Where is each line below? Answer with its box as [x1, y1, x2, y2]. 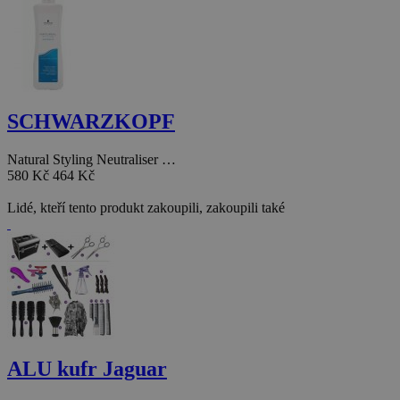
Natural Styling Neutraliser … [7, 152, 176, 168]
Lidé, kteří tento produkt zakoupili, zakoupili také [7, 200, 285, 216]
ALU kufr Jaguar [7, 357, 167, 380]
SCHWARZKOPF [7, 110, 175, 134]
